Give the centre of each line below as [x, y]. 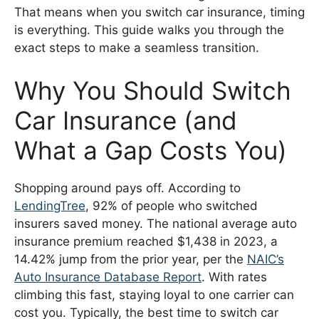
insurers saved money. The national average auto [156, 223]
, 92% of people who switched [172, 205]
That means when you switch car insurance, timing [159, 12]
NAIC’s [266, 259]
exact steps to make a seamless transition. [137, 48]
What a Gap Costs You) [151, 150]
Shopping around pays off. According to [127, 188]
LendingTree [50, 205]
